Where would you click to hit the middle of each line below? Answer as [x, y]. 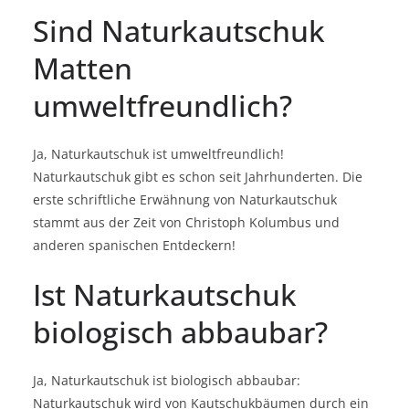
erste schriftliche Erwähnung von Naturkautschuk [185, 200]
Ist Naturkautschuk [165, 295]
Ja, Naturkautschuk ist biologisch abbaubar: [167, 381]
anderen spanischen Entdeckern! [134, 246]
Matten [83, 68]
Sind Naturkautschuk [179, 31]
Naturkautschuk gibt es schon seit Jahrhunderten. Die [198, 177]
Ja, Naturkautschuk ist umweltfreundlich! [158, 154]
